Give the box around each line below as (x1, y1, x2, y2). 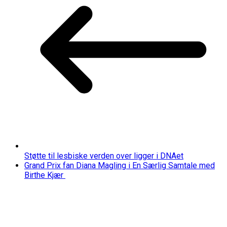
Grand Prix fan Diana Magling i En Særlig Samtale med (24, 160, 215, 170)
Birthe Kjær (24, 170, 65, 180)
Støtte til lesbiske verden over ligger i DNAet (24, 150, 183, 161)
